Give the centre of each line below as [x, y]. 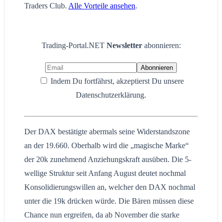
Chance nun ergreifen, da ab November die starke [102, 215]
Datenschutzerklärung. [111, 95]
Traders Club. [46, 6]
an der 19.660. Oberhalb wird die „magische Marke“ [107, 146]
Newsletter [125, 46]
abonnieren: [162, 46]
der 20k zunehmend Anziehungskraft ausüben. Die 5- [108, 160]
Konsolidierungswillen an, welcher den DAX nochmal [110, 187]
